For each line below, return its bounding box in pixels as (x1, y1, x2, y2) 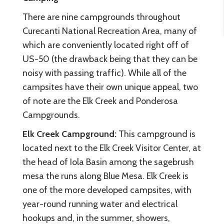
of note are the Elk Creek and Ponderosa (22, 95, 178, 106)
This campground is (116, 128, 195, 139)
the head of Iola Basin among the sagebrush (22, 156, 194, 167)
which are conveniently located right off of (22, 39, 189, 50)
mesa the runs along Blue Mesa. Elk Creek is (22, 170, 188, 181)
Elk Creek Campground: (22, 128, 116, 139)
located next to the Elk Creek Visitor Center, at (22, 142, 201, 153)
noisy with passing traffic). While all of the (22, 67, 186, 78)
